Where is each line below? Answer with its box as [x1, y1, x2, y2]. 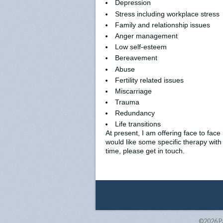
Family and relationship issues [115, 20, 210, 29]
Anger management [115, 31, 178, 40]
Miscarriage [115, 87, 152, 95]
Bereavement [115, 54, 157, 62]
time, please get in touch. [106, 147, 185, 155]
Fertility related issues [115, 76, 184, 84]
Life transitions [115, 120, 161, 128]
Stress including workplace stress [115, 9, 220, 18]
